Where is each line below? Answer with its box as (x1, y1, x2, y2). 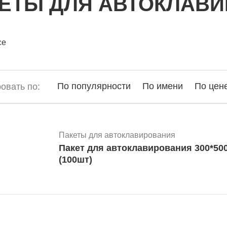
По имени (142, 81, 183, 92)
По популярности (57, 81, 131, 92)
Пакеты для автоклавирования (59, 131, 175, 139)
